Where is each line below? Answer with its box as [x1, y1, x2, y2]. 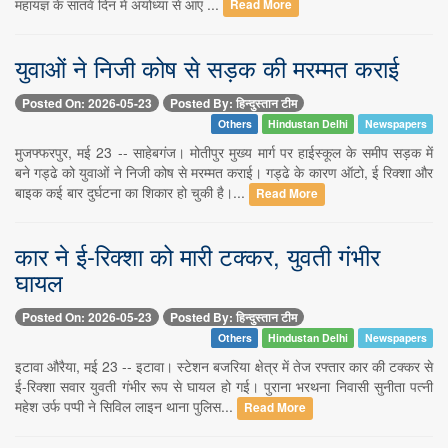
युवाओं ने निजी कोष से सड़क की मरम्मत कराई [15, 49, 399, 85]
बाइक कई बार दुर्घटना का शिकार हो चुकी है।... [15, 181, 249, 202]
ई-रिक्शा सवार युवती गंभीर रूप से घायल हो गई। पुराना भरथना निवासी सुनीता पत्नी [15, 376, 433, 397]
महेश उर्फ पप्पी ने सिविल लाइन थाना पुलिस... [15, 396, 237, 417]
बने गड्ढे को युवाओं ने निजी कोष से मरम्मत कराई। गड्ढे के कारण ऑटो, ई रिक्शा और [15, 161, 433, 182]
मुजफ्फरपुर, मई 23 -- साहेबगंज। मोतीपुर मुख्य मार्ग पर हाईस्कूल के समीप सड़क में [15, 141, 433, 162]
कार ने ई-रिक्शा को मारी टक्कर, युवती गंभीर [15, 237, 380, 273]
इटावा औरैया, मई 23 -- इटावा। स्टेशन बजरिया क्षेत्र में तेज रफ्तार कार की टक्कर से [15, 356, 433, 377]
